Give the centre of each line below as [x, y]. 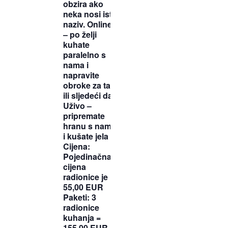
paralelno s [84, 55]
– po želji [80, 35]
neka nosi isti [89, 14]
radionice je [85, 177]
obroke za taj [88, 85]
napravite [81, 75]
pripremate [84, 116]
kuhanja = [82, 218]
